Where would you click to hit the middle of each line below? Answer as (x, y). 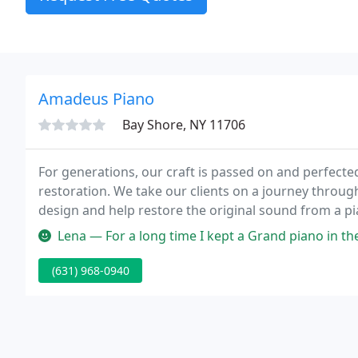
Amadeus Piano (96, 99)
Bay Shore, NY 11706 (184, 125)
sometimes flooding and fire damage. (152, 229)
